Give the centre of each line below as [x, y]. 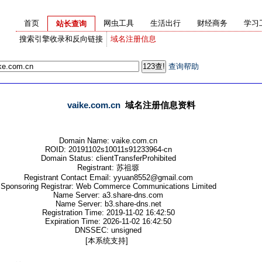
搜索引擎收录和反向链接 [61, 39]
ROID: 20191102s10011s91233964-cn [108, 149]
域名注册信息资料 [158, 105]
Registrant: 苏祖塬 [108, 168]
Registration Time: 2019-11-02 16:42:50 [108, 213]
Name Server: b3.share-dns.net [108, 204]
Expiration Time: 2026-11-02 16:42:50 [108, 221]
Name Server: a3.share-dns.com [108, 195]
